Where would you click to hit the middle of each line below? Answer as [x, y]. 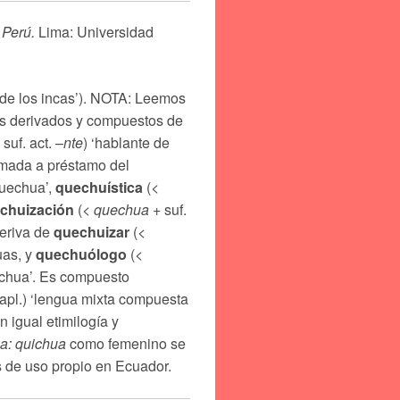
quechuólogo [81, 254]
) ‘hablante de [126, 142]
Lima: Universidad [94, 32]
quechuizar [92, 232]
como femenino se [126, 343]
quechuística [99, 187]
